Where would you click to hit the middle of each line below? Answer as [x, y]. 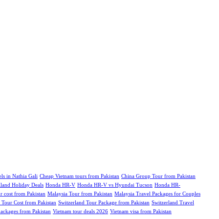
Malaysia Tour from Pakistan [80, 194]
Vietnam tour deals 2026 [80, 211]
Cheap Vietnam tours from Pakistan [79, 176]
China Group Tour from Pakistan [158, 176]
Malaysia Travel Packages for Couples [157, 194]
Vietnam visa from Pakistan [141, 211]
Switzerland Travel [173, 202]
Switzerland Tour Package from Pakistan [104, 202]
